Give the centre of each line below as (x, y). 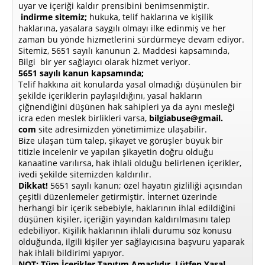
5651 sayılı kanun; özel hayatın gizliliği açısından (145, 185)
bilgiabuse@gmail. (186, 118)
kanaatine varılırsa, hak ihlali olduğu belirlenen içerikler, (130, 163)
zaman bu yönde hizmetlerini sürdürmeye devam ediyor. (131, 39)
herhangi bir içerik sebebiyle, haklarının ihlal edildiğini (127, 208)
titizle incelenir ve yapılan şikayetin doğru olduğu (116, 151)
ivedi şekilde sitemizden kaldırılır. (85, 174)
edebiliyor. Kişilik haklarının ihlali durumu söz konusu (125, 230)
